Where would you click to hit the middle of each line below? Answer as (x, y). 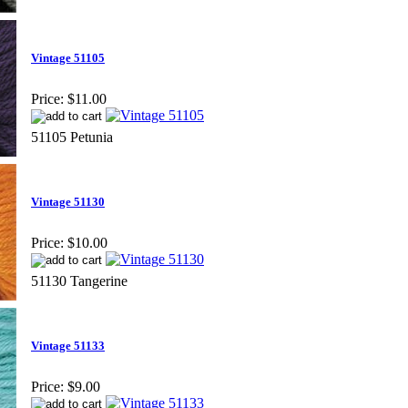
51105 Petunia (72, 137)
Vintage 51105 (68, 58)
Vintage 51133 (68, 346)
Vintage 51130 (68, 202)
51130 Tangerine (79, 280)
